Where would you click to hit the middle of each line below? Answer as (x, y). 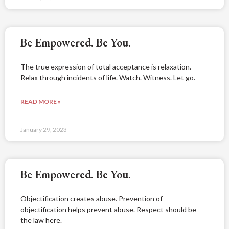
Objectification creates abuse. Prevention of (91, 198)
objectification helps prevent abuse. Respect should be (108, 209)
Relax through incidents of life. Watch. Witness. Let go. (108, 77)
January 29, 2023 (44, 129)
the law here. (41, 220)
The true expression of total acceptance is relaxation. (106, 66)
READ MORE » (41, 101)
